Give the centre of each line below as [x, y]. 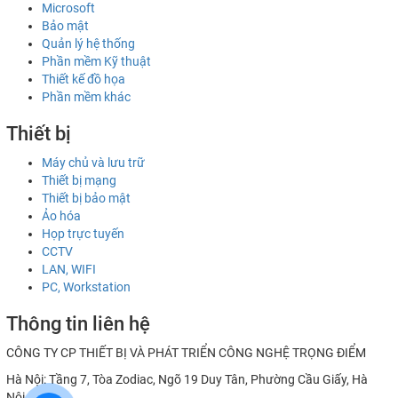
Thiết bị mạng [79, 180]
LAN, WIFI [69, 269]
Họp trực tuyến [83, 234]
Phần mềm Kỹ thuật [96, 61]
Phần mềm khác [86, 97]
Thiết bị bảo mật [86, 198]
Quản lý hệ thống [88, 44]
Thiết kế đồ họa [84, 79]
